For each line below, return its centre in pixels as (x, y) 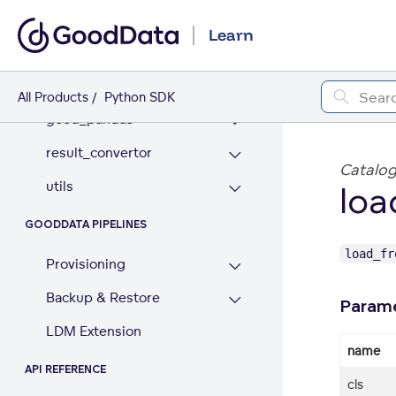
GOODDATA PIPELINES (86, 225)
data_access (85, 52)
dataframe (79, 85)
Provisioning (86, 264)
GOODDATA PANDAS (80, 13)
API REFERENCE (65, 370)
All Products (53, 97)
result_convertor (99, 152)
